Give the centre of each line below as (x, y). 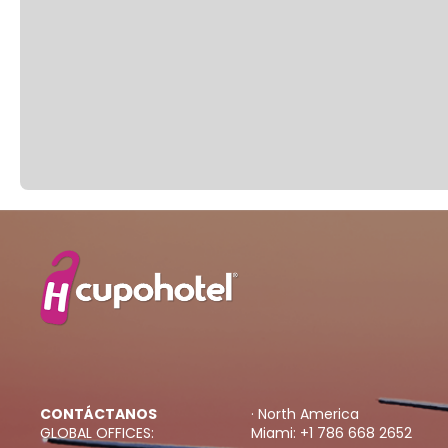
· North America (304, 414)
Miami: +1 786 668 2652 (331, 433)
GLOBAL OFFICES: (97, 433)
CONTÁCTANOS (98, 414)
